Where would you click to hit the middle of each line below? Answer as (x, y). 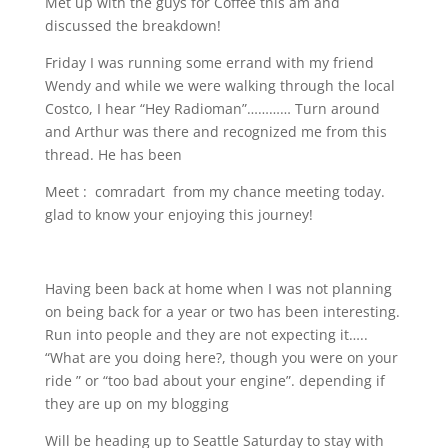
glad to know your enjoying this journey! (178, 214)
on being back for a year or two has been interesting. (222, 311)
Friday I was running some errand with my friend (209, 62)
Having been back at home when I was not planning (218, 288)
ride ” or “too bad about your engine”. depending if (214, 380)
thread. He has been (115, 154)
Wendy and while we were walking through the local (219, 85)
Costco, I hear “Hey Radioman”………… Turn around (212, 108)
